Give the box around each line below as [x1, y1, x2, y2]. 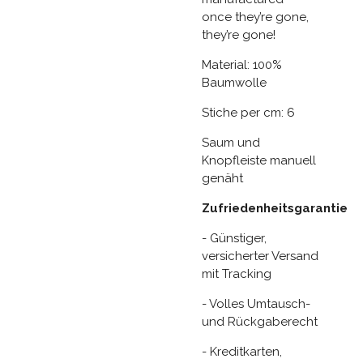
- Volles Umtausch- [202, 296, 310, 311]
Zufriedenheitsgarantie [202, 200, 348, 216]
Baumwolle [202, 75, 267, 90]
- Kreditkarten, [202, 344, 282, 359]
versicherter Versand [202, 248, 318, 263]
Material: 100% [202, 57, 282, 72]
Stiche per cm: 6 [202, 105, 295, 120]
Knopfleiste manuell [202, 152, 316, 168]
